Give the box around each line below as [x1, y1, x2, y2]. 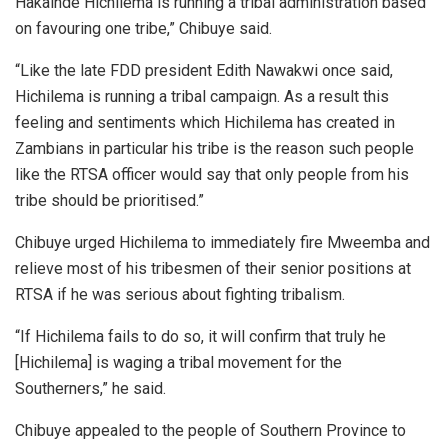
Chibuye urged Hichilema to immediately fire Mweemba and [15, 233, 430, 253]
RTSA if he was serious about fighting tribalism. [15, 285, 345, 305]
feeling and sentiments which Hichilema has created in [15, 113, 395, 133]
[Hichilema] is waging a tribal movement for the [15, 353, 342, 373]
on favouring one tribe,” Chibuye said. [15, 19, 272, 39]
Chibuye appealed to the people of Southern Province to [15, 421, 406, 441]
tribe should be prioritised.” [15, 191, 204, 211]
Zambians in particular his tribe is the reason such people [15, 139, 414, 159]
